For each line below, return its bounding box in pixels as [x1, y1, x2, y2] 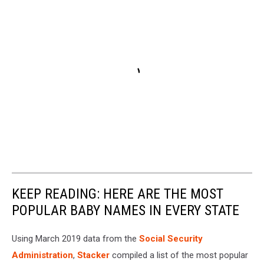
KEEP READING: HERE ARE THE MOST [12, 186, 223, 203]
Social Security [139, 233, 203, 245]
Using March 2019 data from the [12, 233, 139, 245]
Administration [12, 250, 73, 261]
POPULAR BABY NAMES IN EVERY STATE [12, 202, 239, 219]
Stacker [77, 250, 110, 261]
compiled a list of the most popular [110, 250, 248, 261]
